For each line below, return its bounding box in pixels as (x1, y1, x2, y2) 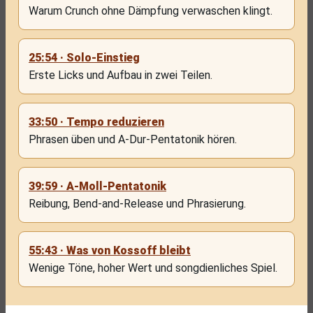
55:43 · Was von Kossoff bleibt (29, 244, 191, 257)
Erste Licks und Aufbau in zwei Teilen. (29, 68, 212, 82)
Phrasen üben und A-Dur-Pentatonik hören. (29, 133, 237, 146)
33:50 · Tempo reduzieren (29, 115, 164, 129)
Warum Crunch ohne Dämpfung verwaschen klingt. (29, 4, 272, 17)
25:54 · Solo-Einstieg (29, 51, 140, 64)
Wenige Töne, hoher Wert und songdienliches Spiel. (29, 261, 277, 275)
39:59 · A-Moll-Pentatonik (29, 180, 166, 193)
